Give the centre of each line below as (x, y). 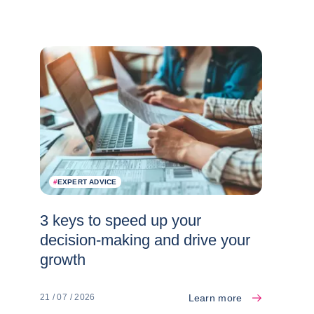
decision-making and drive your (145, 240)
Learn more (215, 298)
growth (62, 259)
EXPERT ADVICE (87, 182)
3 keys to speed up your (120, 220)
